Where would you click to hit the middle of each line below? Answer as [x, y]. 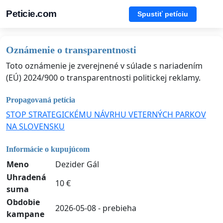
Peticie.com [31, 14]
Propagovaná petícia [41, 100]
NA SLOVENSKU [35, 127]
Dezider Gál [77, 164]
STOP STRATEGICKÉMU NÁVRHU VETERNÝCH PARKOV [106, 115]
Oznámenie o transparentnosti [71, 50]
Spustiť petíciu [163, 14]
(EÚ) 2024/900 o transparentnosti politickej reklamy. [103, 78]
